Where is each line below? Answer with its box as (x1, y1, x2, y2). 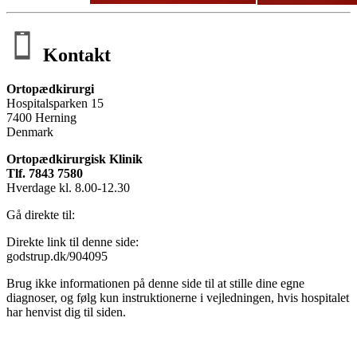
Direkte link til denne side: (6, 234, 139, 249)
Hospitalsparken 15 (6, 96, 104, 110)
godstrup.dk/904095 (6, 249, 108, 263)
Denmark (6, 124, 53, 139)
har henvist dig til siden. (6, 304, 126, 319)
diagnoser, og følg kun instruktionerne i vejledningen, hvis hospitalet (6, 290, 349, 304)
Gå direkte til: (6, 207, 75, 222)
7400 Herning (6, 110, 80, 124)
